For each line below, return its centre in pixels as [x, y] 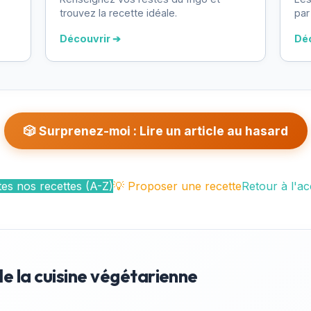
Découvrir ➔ [90, 38]
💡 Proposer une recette [177, 186]
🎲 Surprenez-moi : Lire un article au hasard [155, 131]
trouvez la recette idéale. [118, 12]
